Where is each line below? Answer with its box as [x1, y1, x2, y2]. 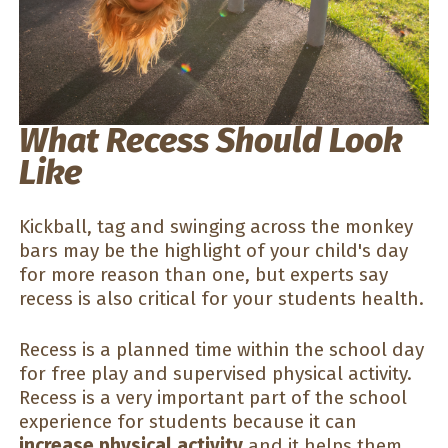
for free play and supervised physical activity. [19, 361, 412, 385]
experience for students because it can [19, 409, 357, 433]
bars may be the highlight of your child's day [19, 239, 408, 263]
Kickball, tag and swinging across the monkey [19, 215, 413, 239]
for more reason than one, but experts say [19, 263, 388, 287]
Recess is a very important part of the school [19, 385, 407, 409]
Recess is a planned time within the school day [19, 337, 424, 361]
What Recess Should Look [19, 119, 402, 161]
